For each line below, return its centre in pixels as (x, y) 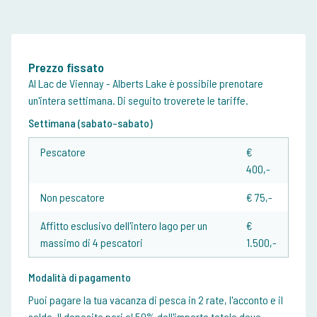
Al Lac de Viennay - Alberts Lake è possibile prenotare (146, 83)
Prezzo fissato (66, 68)
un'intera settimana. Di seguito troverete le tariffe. (138, 100)
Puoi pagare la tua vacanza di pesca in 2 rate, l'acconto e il (156, 300)
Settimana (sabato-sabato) (91, 123)
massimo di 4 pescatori (92, 243)
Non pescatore (73, 197)
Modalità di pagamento (80, 277)
